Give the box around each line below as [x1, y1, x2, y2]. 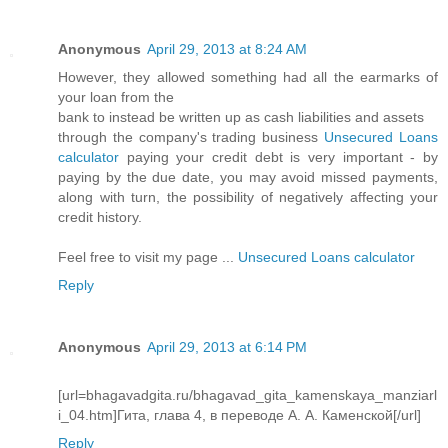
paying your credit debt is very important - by [119, 149, 438, 166]
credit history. [58, 209, 142, 226]
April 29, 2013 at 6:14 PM [147, 339, 307, 356]
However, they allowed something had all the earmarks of [58, 69, 438, 86]
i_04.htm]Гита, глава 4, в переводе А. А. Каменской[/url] [58, 407, 421, 424]
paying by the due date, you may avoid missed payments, [58, 169, 438, 186]
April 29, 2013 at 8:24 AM [147, 41, 307, 58]
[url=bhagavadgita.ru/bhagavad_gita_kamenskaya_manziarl [58, 387, 437, 404]
